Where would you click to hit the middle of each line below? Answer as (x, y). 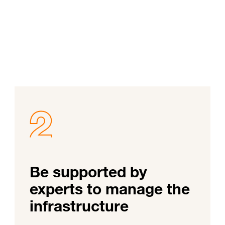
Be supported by (88, 172)
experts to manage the (110, 189)
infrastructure (79, 206)
